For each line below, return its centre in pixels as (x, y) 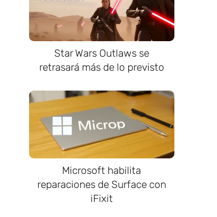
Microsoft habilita (102, 170)
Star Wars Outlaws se (101, 53)
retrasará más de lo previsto (101, 67)
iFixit (101, 198)
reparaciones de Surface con (101, 184)
